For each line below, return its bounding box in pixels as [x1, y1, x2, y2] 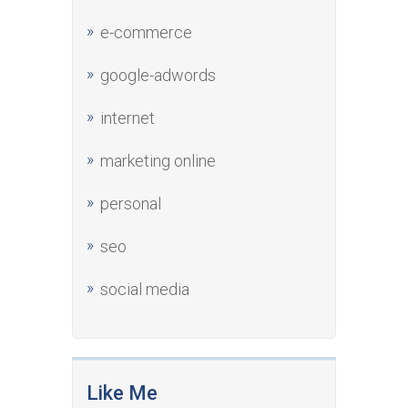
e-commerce [100, 23, 192, 42]
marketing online [100, 151, 216, 170]
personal [100, 194, 161, 213]
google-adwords [100, 66, 216, 85]
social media [100, 280, 189, 299]
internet [100, 108, 155, 127]
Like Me [87, 382, 158, 404]
